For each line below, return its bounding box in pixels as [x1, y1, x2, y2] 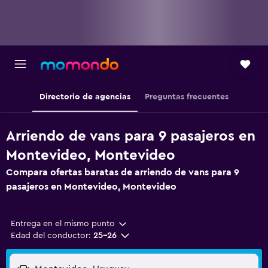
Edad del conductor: [11, 232, 91, 240]
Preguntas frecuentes [145, 93, 229, 101]
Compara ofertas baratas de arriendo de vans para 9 [6, 167, 239, 177]
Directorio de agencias [39, 93, 130, 101]
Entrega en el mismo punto [11, 220, 115, 228]
